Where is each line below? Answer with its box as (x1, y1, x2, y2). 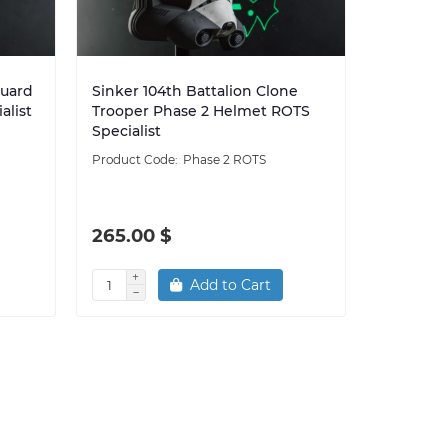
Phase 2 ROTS (182, 151, 266, 167)
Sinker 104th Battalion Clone (91, 81, 298, 100)
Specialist (91, 121, 161, 140)
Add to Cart (189, 275, 271, 294)
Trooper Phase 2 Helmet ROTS (91, 101, 310, 120)
